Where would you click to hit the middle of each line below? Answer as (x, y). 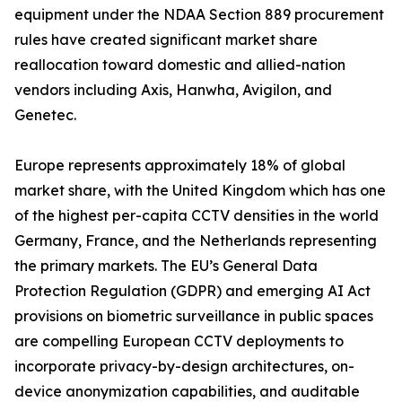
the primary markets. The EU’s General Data (166, 266)
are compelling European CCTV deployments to (179, 341)
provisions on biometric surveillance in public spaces (194, 316)
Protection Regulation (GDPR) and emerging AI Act (192, 291)
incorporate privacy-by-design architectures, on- (184, 367)
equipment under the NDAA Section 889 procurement (199, 15)
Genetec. (45, 115)
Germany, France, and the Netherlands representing (196, 241)
